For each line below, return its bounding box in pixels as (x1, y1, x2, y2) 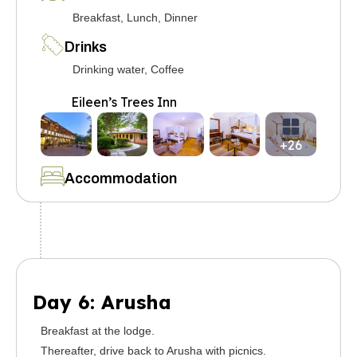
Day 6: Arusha (33, 290, 171, 314)
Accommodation (65, 171, 177, 186)
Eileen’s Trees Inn (71, 94, 177, 110)
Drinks (65, 39, 107, 55)
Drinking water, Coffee (73, 63, 184, 76)
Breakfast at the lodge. (41, 324, 155, 337)
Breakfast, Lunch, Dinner (73, 11, 198, 24)
